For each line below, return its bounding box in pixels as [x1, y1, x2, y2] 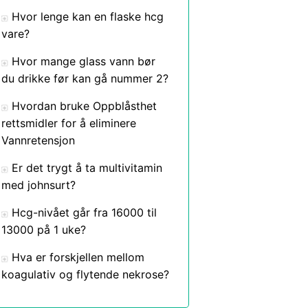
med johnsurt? [1, 178, 76, 192]
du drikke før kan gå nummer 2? [1, 71, 168, 85]
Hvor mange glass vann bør [12, 54, 155, 68]
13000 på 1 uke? [1, 223, 86, 236]
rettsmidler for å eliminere [1, 116, 136, 130]
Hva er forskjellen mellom [12, 250, 144, 264]
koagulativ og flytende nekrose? [1, 267, 169, 281]
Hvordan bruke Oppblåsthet [12, 99, 157, 113]
